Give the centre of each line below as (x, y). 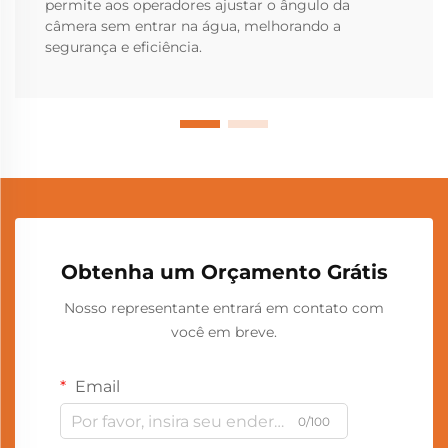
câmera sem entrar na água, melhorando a (193, 26)
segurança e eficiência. (123, 47)
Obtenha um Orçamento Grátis (224, 272)
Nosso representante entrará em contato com (224, 308)
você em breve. (224, 332)
